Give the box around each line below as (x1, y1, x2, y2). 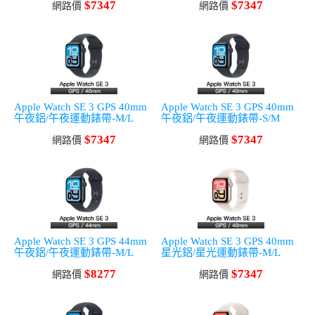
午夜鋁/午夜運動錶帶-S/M (161, 112, 280, 124)
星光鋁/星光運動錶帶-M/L (161, 247, 281, 258)
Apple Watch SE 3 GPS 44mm (14, 236, 147, 247)
